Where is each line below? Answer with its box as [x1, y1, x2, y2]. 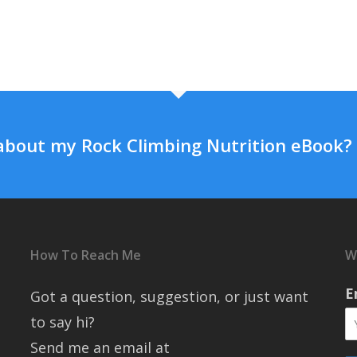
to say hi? [29, 312, 95, 331]
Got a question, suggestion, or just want [29, 287, 308, 306]
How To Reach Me [29, 246, 141, 264]
